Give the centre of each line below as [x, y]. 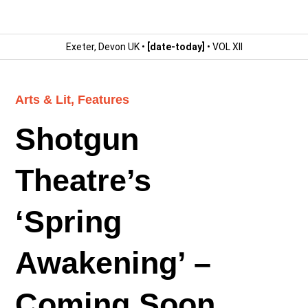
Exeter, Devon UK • [106, 47]
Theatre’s [84, 180]
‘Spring [69, 222]
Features [104, 100]
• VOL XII [223, 47]
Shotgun [77, 139]
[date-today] [176, 47]
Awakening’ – [113, 263]
